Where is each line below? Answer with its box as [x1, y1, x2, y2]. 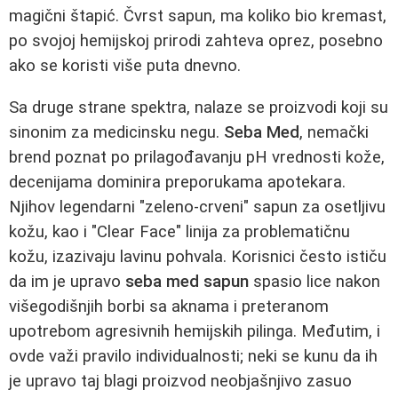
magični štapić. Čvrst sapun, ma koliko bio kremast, [9, 6, 386, 27]
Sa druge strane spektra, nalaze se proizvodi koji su [9, 97, 388, 117]
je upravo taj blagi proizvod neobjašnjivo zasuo [9, 370, 352, 391]
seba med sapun [125, 271, 249, 291]
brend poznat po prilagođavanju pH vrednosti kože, [9, 147, 385, 167]
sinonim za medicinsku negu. [9, 122, 224, 142]
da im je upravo [9, 271, 125, 291]
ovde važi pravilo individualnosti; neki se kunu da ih [9, 346, 378, 366]
